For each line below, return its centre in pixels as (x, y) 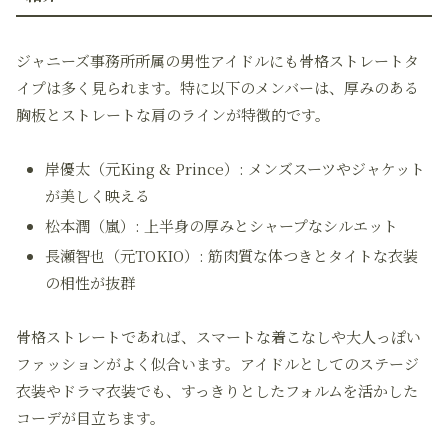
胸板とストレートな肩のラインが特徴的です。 (173, 114)
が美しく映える (97, 195)
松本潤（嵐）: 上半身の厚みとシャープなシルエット (221, 225)
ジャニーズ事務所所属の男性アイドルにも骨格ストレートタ (217, 60)
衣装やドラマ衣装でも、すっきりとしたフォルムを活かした (217, 390)
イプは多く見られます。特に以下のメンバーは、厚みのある (217, 87)
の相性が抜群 (90, 282)
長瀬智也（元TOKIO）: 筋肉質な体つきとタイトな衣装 (231, 255)
